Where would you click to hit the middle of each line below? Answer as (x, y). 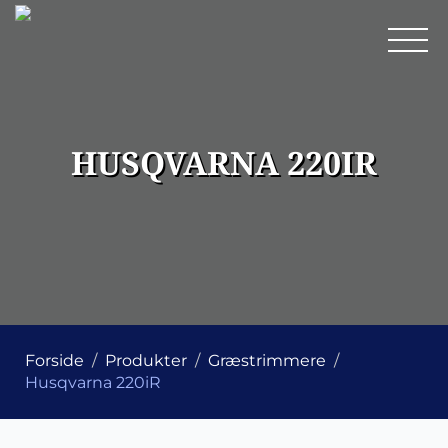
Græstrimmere (267, 360)
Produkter (146, 360)
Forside (54, 360)
